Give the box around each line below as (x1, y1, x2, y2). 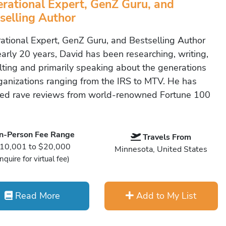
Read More (13, 190, 61, 202)
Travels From (143, 132, 192, 143)
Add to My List (134, 190, 197, 202)
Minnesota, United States (115, 144, 208, 155)
